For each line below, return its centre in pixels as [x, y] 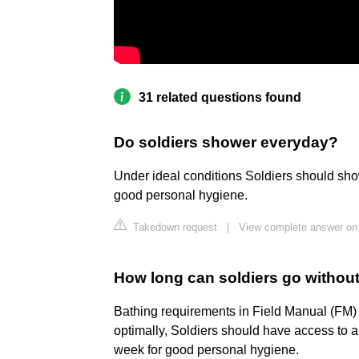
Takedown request [173, 228]
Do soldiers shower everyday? [226, 143]
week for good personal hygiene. [206, 350]
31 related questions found [220, 98]
